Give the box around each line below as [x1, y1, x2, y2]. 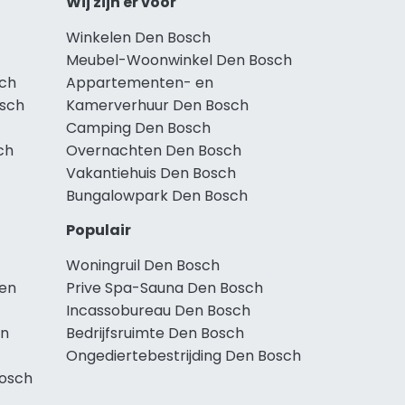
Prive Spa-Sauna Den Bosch [66, 277, 263, 298]
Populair [66, 219, 131, 240]
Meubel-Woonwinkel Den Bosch [66, 49, 292, 71]
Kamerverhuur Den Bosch [66, 94, 249, 116]
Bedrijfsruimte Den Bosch [66, 322, 244, 344]
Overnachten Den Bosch [66, 139, 241, 161]
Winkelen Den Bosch [66, 26, 211, 48]
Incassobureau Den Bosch [66, 299, 250, 321]
